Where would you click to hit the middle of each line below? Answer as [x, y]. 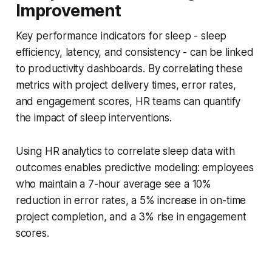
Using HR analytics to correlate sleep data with [125, 151]
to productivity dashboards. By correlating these [129, 68]
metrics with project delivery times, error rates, [126, 85]
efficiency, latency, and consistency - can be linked [134, 52]
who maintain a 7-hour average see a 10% [114, 184]
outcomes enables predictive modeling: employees [134, 167]
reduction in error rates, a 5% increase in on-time [131, 200]
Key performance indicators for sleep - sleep [121, 36]
